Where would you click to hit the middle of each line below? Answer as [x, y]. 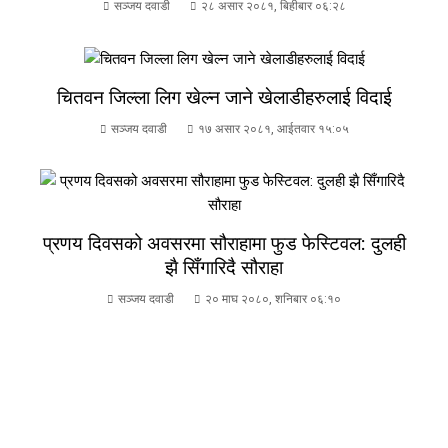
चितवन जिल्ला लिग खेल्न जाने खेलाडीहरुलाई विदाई [224, 98]
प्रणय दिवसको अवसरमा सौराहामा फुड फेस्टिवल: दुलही [224, 244]
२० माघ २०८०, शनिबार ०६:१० [273, 299]
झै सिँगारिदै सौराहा [224, 268]
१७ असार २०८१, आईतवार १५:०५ [273, 129]
